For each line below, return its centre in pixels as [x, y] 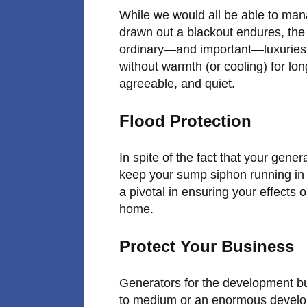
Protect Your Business [207, 246]
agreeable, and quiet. [179, 83]
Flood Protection [188, 121]
